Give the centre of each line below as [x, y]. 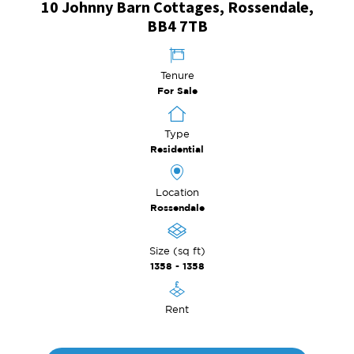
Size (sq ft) [177, 250]
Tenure [177, 75]
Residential [177, 149]
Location [177, 192]
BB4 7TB [177, 26]
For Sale [177, 90]
